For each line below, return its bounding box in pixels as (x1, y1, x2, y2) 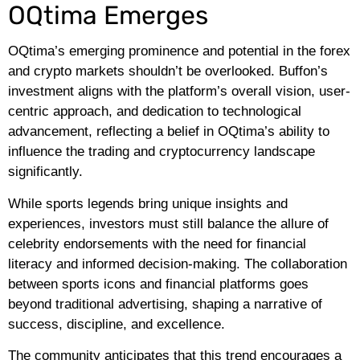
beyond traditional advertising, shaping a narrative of (8, 296, 322, 312)
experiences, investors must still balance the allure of (8, 215, 329, 231)
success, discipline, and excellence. (8, 316, 225, 332)
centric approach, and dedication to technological (8, 104, 301, 120)
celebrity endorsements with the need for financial (8, 235, 306, 252)
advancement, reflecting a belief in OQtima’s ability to (8, 124, 329, 140)
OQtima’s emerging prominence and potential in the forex (8, 43, 350, 59)
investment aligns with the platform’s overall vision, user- (8, 84, 350, 100)
